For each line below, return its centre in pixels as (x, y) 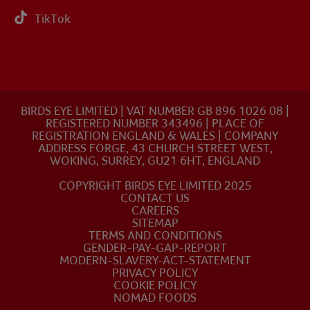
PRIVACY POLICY (155, 273)
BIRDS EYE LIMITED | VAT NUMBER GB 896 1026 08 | (155, 111)
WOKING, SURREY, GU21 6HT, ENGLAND (155, 161)
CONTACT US (155, 198)
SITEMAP (155, 223)
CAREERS (155, 210)
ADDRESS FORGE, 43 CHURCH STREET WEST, (155, 148)
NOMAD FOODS (155, 298)
